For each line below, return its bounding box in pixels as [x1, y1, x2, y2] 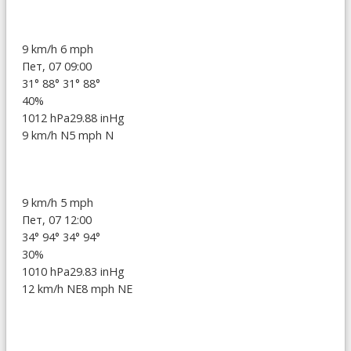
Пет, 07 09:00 [22, 59, 92, 74]
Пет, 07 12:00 [22, 212, 92, 228]
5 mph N [69, 128, 114, 143]
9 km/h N [22, 128, 69, 143]
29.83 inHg [70, 264, 125, 280]
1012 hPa [22, 110, 70, 126]
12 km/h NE [22, 281, 81, 297]
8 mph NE [81, 281, 132, 297]
